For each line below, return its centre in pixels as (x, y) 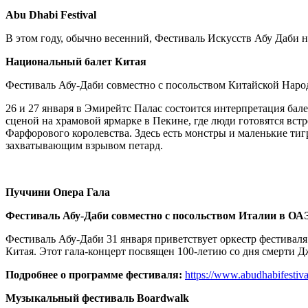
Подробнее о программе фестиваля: (95, 275)
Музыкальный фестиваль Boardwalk (97, 298)
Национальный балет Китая (76, 62)
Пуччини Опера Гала (58, 192)
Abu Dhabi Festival (51, 15)
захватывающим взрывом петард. (84, 146)
